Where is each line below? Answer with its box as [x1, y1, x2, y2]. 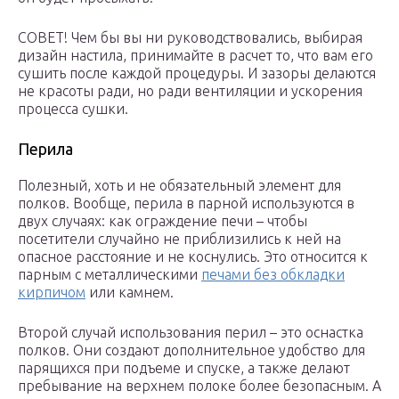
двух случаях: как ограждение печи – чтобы [18, 213, 307, 230]
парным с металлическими [18, 266, 201, 283]
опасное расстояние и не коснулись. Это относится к [18, 248, 368, 265]
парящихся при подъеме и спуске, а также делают [18, 360, 350, 377]
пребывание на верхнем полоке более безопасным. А [18, 378, 381, 395]
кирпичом [18, 284, 85, 301]
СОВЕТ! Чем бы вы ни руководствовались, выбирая [18, 29, 362, 46]
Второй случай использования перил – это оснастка [18, 324, 363, 341]
